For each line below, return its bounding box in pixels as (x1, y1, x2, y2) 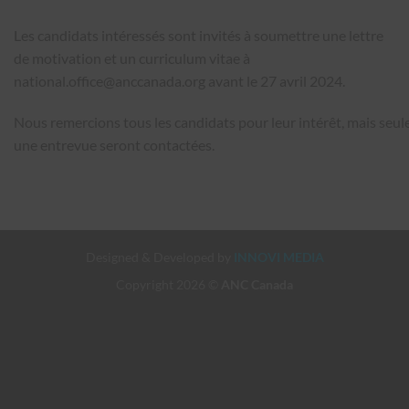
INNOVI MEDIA (233, 248, 324, 265)
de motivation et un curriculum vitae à (14, 48, 250, 67)
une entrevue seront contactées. (14, 136, 215, 154)
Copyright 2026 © (116, 277, 221, 293)
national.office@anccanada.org (14, 71, 205, 89)
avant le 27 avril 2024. (205, 71, 345, 89)
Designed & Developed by (85, 248, 234, 265)
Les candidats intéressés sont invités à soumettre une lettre (14, 26, 383, 44)
